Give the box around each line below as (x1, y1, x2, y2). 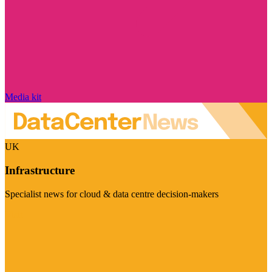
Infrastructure (5, 164, 75, 177)
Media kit (5, 91, 41, 102)
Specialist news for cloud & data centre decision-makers (5, 188, 219, 199)
